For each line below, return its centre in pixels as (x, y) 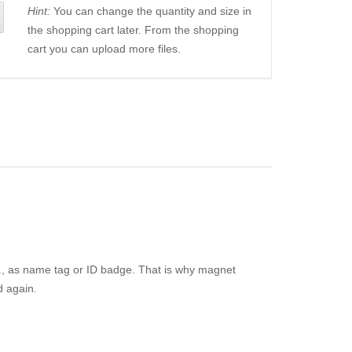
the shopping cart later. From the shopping (133, 30)
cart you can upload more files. (104, 49)
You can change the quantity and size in (150, 11)
